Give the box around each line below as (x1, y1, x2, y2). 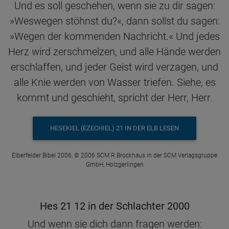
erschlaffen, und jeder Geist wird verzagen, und (11, 60, 218, 73)
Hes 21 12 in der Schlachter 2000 (39, 199, 190, 212)
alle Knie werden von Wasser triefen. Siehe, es (13, 76, 216, 88)
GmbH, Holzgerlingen (85, 161, 144, 168)
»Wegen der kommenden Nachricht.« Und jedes (9, 30, 220, 42)
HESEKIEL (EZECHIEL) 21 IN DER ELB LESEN (50, 124, 179, 132)
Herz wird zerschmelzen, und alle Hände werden (8, 45, 221, 58)
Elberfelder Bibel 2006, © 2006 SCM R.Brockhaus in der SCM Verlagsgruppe (12, 151, 217, 159)
